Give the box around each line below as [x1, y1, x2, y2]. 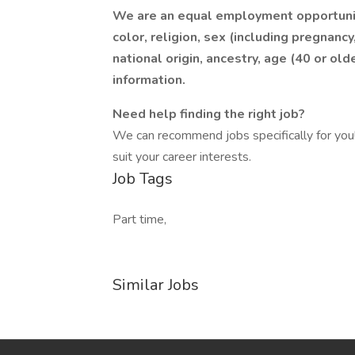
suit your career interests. [113, 148, 251, 166]
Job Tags [113, 168, 173, 189]
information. [113, 71, 185, 89]
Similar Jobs [113, 274, 199, 296]
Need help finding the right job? [113, 105, 305, 123]
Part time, [113, 211, 166, 228]
